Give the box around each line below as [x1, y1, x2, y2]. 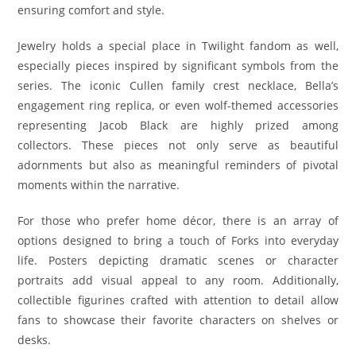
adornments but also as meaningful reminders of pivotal [17, 157, 339, 173]
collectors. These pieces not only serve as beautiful [17, 137, 339, 153]
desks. [17, 332, 52, 348]
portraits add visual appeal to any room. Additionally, [17, 273, 339, 288]
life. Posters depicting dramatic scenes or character [17, 253, 339, 269]
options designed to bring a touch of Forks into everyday [17, 233, 339, 249]
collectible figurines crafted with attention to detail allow [17, 292, 339, 308]
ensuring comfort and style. [17, 2, 165, 18]
